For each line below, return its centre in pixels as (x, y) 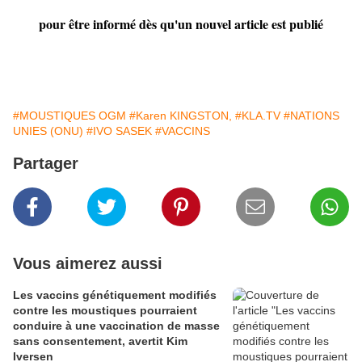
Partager (46, 164)
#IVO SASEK (119, 131)
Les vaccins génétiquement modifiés (115, 295)
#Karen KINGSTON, (181, 116)
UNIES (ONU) (48, 131)
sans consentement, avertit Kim (100, 341)
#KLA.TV (258, 116)
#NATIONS (311, 116)
